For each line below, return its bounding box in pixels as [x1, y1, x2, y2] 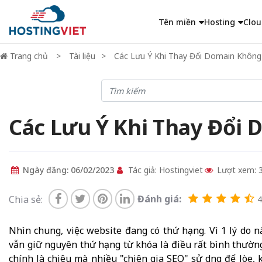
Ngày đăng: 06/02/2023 [20, 164, 114, 175]
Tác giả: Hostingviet [126, 164, 203, 175]
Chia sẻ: [9, 193, 43, 206]
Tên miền [158, 16, 196, 27]
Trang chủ [10, 50, 48, 61]
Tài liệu [69, 50, 95, 61]
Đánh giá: [137, 192, 181, 205]
